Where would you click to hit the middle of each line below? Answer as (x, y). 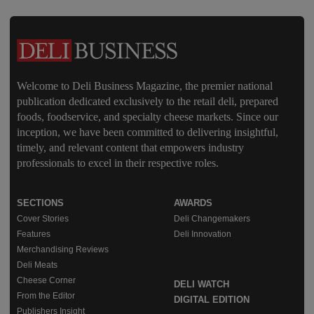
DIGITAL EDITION (212, 300)
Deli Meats (37, 265)
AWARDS (193, 203)
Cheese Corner (46, 281)
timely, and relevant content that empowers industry (130, 148)
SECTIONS (40, 203)
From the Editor (46, 296)
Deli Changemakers (212, 219)
